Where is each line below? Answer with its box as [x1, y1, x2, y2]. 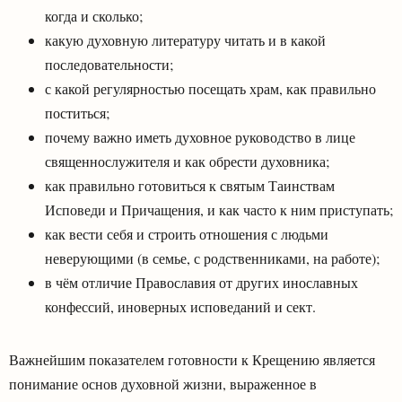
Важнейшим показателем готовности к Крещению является [9, 349, 375, 369]
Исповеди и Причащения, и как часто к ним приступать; [45, 199, 393, 219]
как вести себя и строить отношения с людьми [45, 223, 328, 243]
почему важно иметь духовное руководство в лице [45, 127, 355, 146]
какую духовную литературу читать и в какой [45, 30, 326, 49]
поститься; [45, 102, 109, 122]
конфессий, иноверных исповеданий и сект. [45, 296, 316, 316]
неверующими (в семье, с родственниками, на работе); [45, 248, 380, 267]
